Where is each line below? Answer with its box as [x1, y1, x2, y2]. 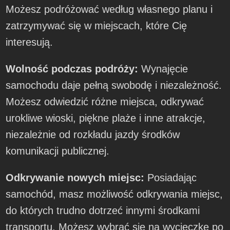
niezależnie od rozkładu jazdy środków [6, 128, 180, 140]
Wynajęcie [138, 63, 188, 74]
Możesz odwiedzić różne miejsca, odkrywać [6, 95, 204, 107]
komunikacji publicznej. [6, 145, 110, 157]
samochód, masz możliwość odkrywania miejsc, [6, 188, 223, 200]
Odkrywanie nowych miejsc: [6, 171, 145, 183]
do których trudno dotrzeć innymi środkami [6, 204, 200, 216]
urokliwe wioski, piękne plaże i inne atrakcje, [6, 112, 206, 124]
